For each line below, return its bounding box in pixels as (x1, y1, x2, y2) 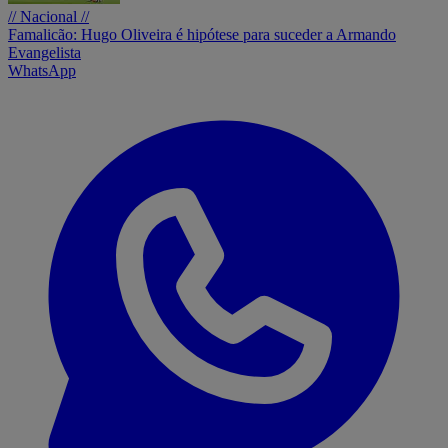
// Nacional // (8, 7, 89, 25)
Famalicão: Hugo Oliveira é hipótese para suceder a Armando (8, 25, 396, 43)
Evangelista (8, 43, 81, 61)
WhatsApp (8, 61, 76, 79)
